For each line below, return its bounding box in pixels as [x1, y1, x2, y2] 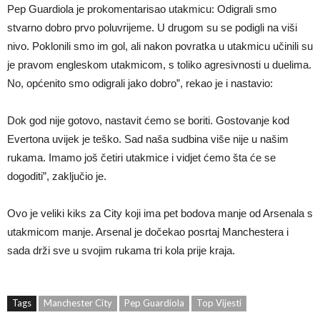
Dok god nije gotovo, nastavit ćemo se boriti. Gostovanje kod [7, 114, 289, 126]
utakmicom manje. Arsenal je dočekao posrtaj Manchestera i [7, 226, 289, 238]
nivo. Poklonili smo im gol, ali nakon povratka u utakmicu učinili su [7, 40, 313, 52]
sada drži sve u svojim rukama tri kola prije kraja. [7, 244, 235, 256]
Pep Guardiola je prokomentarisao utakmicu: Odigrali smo [7, 3, 276, 15]
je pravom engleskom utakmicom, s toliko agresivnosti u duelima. [7, 59, 311, 71]
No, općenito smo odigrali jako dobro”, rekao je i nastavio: [7, 77, 273, 89]
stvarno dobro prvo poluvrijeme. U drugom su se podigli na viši [7, 21, 297, 34]
